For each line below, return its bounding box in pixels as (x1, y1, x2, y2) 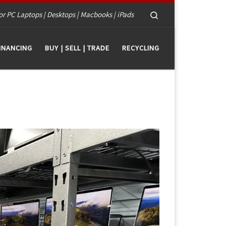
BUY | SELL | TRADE (45, 43, 109, 53)
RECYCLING (122, 43, 159, 53)
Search (159, 9, 181, 19)
